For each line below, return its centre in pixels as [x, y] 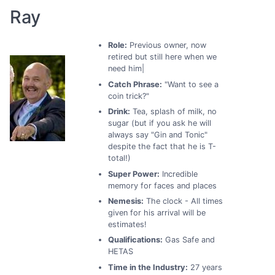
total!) [119, 158]
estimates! [127, 224]
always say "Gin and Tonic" [158, 135]
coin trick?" [129, 96]
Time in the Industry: [148, 267]
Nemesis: [126, 201]
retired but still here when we [162, 57]
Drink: [119, 112]
